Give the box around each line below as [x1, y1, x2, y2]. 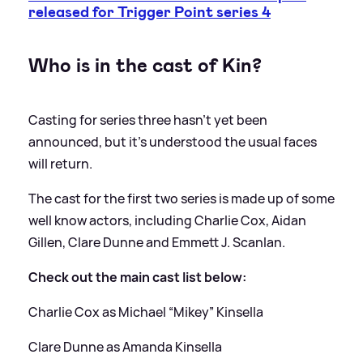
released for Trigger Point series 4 [28, 2, 271, 23]
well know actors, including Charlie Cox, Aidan [28, 211, 306, 229]
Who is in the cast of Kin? [28, 52, 262, 79]
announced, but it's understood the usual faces [28, 132, 317, 151]
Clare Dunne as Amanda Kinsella [28, 337, 222, 356]
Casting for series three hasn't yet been [28, 110, 267, 129]
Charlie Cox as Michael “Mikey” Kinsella [28, 302, 263, 321]
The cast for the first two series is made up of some [28, 189, 335, 207]
